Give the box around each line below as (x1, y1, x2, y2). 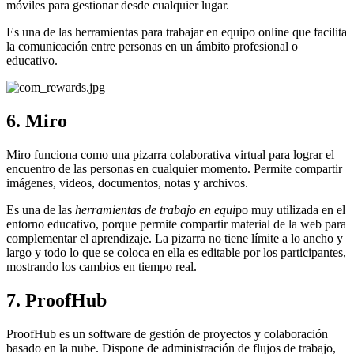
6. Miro (6, 110, 67, 131)
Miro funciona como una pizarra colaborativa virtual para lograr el (6, 147, 334, 161)
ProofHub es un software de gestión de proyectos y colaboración (6, 326, 328, 341)
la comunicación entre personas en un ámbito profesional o (6, 40, 298, 54)
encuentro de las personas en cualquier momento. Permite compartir (6, 161, 342, 175)
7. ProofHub (6, 289, 107, 311)
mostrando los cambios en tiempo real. (6, 259, 197, 273)
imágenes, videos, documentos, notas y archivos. (6, 175, 248, 190)
